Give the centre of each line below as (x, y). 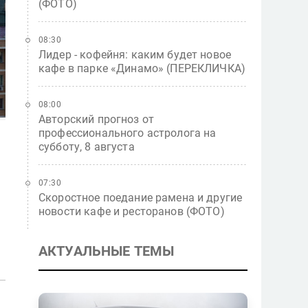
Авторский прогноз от (96, 119)
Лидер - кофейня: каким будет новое (135, 55)
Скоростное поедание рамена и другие (141, 198)
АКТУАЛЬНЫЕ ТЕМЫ (107, 251)
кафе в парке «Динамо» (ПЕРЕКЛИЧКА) (142, 68)
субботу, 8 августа (87, 147)
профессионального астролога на (128, 133)
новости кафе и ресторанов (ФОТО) (132, 211)
